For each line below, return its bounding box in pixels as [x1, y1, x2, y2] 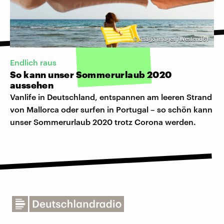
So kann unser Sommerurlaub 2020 [10, 69, 172, 80]
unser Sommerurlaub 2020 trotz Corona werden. [10, 117, 196, 127]
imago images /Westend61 [139, 35, 208, 42]
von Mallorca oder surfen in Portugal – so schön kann [10, 104, 212, 114]
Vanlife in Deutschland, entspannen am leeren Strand [10, 92, 212, 102]
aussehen [10, 79, 54, 91]
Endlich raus [10, 57, 56, 67]
